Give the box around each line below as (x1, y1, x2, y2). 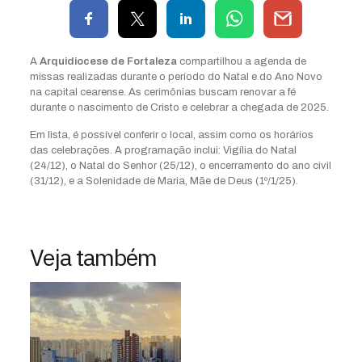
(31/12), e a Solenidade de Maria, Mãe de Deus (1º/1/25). (29, 175, 298, 187)
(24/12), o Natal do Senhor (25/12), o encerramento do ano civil (29, 159, 331, 171)
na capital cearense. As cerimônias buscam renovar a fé (29, 86, 296, 98)
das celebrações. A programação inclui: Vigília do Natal (29, 144, 297, 156)
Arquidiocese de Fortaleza (39, 55, 177, 67)
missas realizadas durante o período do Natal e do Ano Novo (29, 70, 322, 82)
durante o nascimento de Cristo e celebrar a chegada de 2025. (29, 101, 329, 113)
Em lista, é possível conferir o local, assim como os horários (29, 128, 314, 141)
